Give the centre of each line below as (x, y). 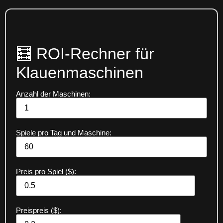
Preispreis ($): (39, 210)
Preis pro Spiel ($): (46, 171)
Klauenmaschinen (80, 72)
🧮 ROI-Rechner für (85, 54)
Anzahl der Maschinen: (53, 94)
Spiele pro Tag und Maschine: (64, 132)
